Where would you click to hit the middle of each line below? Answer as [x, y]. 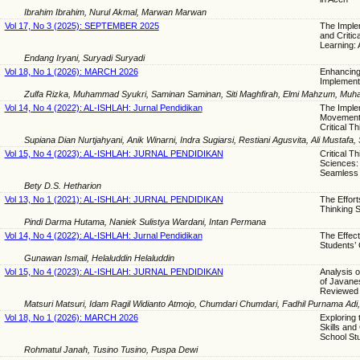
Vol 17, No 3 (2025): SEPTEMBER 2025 [82, 26]
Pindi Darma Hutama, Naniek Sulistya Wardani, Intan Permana [145, 222]
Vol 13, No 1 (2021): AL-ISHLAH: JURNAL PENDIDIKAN [114, 200]
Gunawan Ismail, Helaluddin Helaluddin [99, 258]
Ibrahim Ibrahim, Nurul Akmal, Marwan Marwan [115, 12]
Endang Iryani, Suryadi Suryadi [84, 58]
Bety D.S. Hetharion [63, 186]
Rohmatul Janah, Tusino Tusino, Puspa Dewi [111, 350]
